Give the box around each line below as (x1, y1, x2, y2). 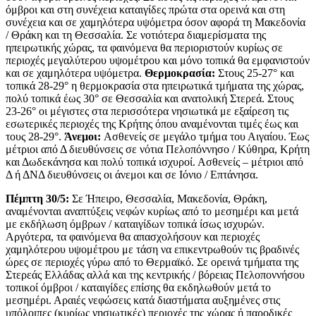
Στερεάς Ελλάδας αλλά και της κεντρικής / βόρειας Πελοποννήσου (6, 269, 305, 281)
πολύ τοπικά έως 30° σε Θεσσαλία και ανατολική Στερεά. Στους (6, 92, 293, 105)
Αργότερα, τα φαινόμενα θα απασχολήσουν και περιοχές (6, 231, 260, 243)
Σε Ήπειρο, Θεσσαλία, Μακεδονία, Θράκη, (69, 193, 267, 205)
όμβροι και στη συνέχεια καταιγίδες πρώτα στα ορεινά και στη (6, 4, 285, 16)
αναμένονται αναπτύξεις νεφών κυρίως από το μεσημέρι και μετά (6, 205, 298, 218)
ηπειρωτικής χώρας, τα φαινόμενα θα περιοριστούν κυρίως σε (6, 42, 283, 54)
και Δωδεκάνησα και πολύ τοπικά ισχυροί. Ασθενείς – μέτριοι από (6, 156, 303, 169)
